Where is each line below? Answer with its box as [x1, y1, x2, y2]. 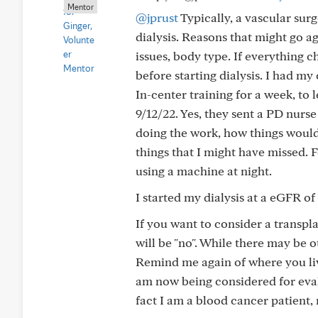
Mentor [67, 1, 94, 12]
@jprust [136, 10, 178, 25]
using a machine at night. [136, 163, 272, 178]
